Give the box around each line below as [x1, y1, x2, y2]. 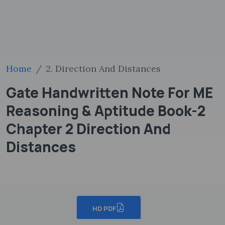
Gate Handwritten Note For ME [6, 83, 213, 102]
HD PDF [92, 203, 116, 213]
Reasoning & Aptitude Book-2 [6, 101, 205, 120]
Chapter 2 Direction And [6, 119, 171, 138]
